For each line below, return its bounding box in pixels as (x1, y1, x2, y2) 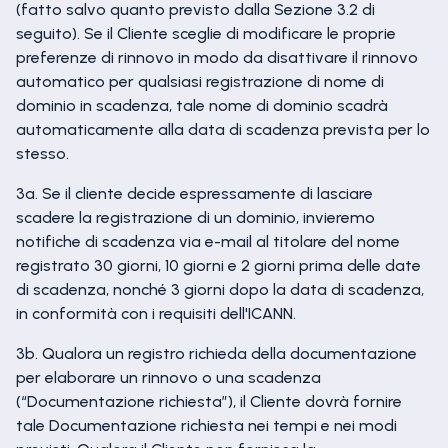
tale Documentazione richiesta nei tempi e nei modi (16, 416, 397, 435)
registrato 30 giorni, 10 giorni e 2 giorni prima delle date (16, 256, 421, 275)
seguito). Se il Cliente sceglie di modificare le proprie (16, 24, 396, 43)
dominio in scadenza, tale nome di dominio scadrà (16, 96, 388, 115)
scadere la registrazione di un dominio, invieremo (16, 208, 375, 227)
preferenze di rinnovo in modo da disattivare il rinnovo (16, 48, 418, 67)
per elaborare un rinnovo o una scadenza (16, 368, 321, 387)
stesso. (16, 144, 69, 163)
